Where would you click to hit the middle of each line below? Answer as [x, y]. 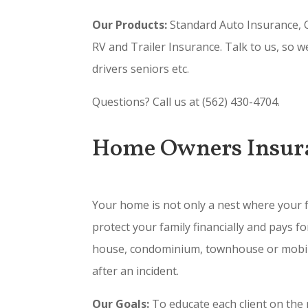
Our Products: [130, 24]
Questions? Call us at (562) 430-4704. [186, 101]
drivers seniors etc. [141, 68]
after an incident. [136, 271]
